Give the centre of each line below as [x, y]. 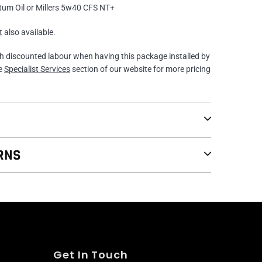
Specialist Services [37, 69]
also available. [29, 32]
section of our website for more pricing [140, 69]
